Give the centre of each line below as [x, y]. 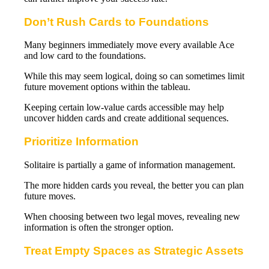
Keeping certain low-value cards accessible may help [124, 107]
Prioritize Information [81, 142]
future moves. [50, 196]
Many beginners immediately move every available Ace [129, 45]
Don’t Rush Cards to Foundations [116, 22]
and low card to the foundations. [85, 56]
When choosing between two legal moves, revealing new [132, 216]
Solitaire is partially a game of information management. [130, 165]
